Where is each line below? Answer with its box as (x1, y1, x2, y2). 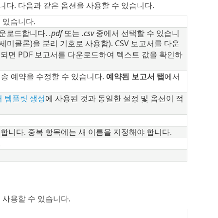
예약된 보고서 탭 (106, 71, 164, 82)
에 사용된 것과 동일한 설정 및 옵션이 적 (45, 93, 183, 104)
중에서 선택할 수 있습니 (93, 28, 180, 39)
